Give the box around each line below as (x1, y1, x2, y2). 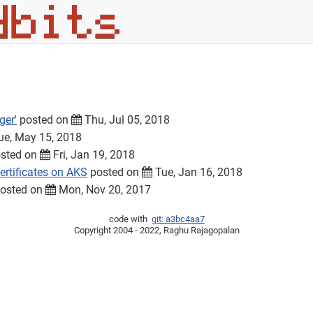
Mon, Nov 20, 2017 (56, 183, 151, 196)
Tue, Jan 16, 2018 (152, 166, 242, 179)
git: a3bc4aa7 (151, 214, 205, 224)
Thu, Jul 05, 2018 (82, 113, 170, 126)
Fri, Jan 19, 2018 (50, 148, 135, 161)
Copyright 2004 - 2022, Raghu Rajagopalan (73, 225, 240, 235)
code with (108, 214, 150, 224)
